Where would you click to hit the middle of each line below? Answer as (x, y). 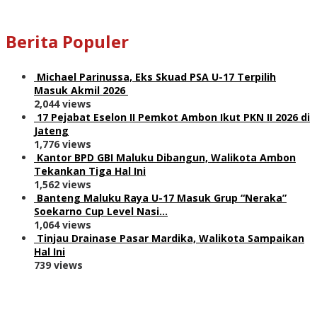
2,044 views (63, 103)
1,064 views (63, 224)
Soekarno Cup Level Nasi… (101, 211)
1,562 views (63, 184)
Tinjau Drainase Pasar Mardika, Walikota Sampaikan (171, 238)
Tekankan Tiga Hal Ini (90, 171)
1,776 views (63, 144)
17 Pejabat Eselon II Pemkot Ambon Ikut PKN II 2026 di (173, 117)
